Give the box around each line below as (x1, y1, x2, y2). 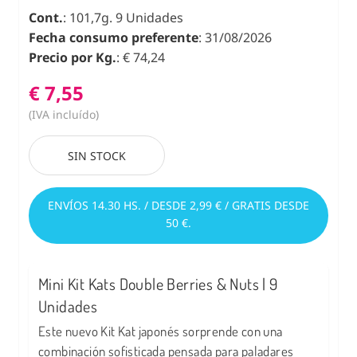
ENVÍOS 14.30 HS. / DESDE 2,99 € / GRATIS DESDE (48, 198, 309, 214)
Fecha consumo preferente (29, 29, 198, 47)
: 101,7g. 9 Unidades (63, 9, 183, 27)
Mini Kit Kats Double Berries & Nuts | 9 (38, 273, 278, 295)
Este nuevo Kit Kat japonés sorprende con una (38, 323, 283, 340)
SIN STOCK (68, 148, 126, 164)
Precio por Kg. (29, 49, 116, 67)
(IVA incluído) (29, 107, 99, 123)
